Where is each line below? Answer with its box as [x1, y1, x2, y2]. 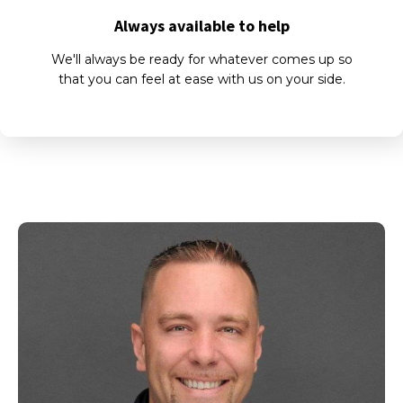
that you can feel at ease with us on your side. [58, 71, 345, 87]
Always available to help [113, 15, 290, 36]
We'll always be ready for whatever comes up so [50, 51, 353, 67]
